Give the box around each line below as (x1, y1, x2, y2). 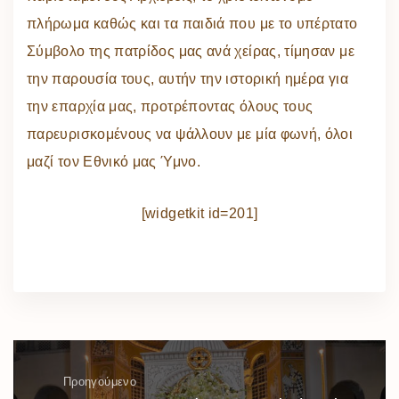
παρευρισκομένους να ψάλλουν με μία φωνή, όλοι (27, 126, 354, 142)
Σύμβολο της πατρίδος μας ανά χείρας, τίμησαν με (27, 44, 354, 60)
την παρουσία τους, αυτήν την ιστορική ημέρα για (27, 71, 348, 87)
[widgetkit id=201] (141, 206, 258, 222)
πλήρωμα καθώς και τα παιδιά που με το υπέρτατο (27, 16, 358, 32)
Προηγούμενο (63, 375, 136, 389)
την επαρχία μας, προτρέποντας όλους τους (27, 99, 313, 115)
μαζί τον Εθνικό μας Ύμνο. (27, 154, 200, 170)
